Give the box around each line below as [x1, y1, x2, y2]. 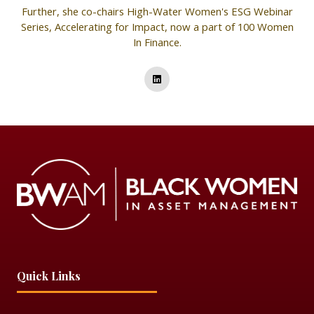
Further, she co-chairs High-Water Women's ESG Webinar [21, 4, 293, 19]
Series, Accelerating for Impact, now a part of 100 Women [20, 20, 294, 34]
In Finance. [132, 35, 182, 50]
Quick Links [17, 268, 81, 283]
